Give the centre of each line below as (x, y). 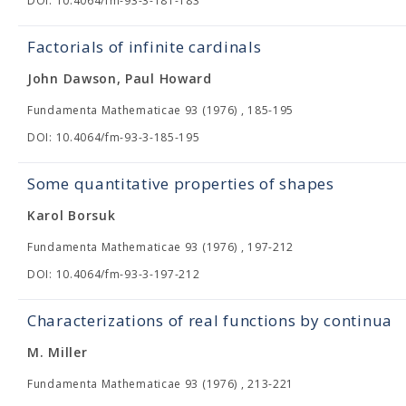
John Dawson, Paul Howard (120, 78)
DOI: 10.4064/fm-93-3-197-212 (114, 274)
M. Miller (58, 352)
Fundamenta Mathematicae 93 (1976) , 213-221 (161, 384)
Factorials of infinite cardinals (145, 47)
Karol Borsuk (72, 215)
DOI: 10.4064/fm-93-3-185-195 (114, 137)
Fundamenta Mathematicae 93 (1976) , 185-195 (161, 110)
